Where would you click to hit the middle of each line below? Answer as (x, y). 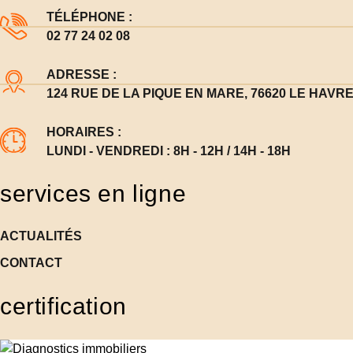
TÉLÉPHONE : (89, 17)
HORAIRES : (84, 132)
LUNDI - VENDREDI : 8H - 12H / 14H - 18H (168, 150)
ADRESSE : (81, 74)
